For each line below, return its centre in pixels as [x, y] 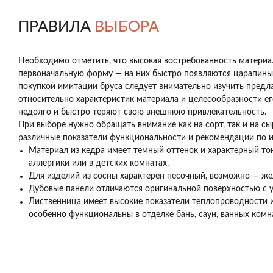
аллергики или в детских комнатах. [99, 163]
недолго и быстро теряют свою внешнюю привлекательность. [142, 112]
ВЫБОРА [127, 27]
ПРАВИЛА [56, 27]
